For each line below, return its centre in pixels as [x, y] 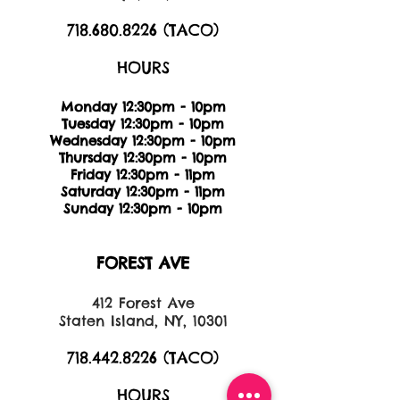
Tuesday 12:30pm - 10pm [143, 124]
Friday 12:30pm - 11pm [143, 175]
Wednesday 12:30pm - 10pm [143, 141]
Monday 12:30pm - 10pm [143, 107]
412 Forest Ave [143, 303]
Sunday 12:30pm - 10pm [143, 208]
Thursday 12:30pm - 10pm [143, 158]
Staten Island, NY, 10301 [143, 321]
